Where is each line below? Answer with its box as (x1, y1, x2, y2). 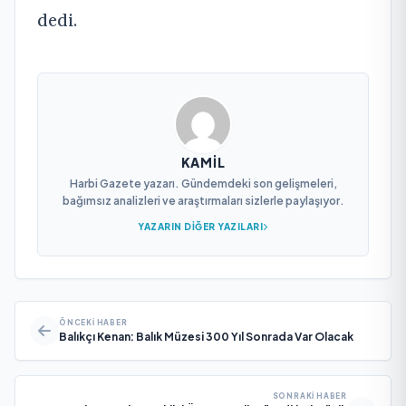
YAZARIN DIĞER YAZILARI (138, 220, 264, 232)
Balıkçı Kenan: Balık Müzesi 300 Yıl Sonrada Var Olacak (59, 329, 353, 343)
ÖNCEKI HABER (59, 317, 128, 327)
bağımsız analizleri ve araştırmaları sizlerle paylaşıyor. (62, 193, 344, 208)
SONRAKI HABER (272, 391, 347, 401)
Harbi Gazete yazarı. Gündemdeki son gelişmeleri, (69, 176, 337, 190)
